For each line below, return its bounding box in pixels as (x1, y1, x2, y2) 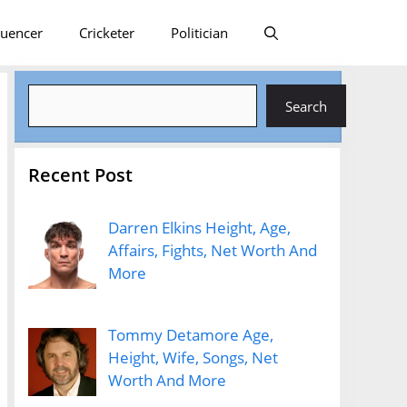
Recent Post (28, 163, 134, 187)
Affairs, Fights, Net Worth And (107, 240, 318, 261)
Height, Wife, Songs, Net (107, 347, 278, 369)
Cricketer (78, 24, 134, 42)
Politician (170, 24, 228, 42)
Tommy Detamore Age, (107, 324, 273, 346)
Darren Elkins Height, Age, (107, 217, 292, 238)
